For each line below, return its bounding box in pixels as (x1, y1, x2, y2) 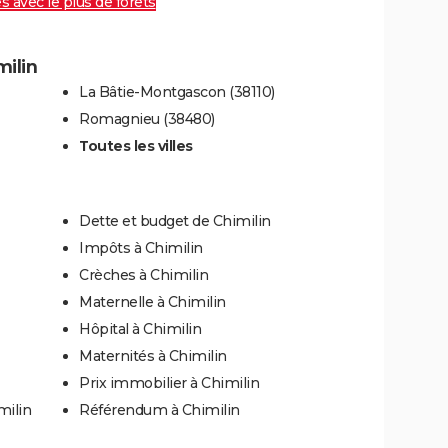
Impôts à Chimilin (79, 239, 203, 258)
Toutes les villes (79, 137, 193, 156)
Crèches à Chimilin (79, 266, 208, 285)
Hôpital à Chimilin (79, 320, 201, 339)
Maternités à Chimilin (79, 347, 227, 366)
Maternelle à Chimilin (79, 293, 226, 312)
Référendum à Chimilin (79, 401, 240, 420)
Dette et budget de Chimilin (79, 212, 271, 231)
